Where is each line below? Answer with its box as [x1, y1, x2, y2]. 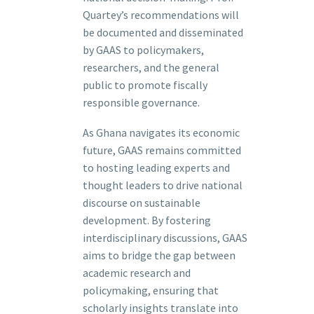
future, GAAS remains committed [83, 142, 241, 157]
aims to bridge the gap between [83, 247, 235, 262]
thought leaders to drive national [83, 177, 243, 192]
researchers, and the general [83, 60, 219, 75]
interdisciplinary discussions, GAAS [83, 230, 247, 245]
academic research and [83, 265, 191, 280]
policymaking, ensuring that [83, 282, 219, 297]
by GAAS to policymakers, [83, 43, 204, 57]
